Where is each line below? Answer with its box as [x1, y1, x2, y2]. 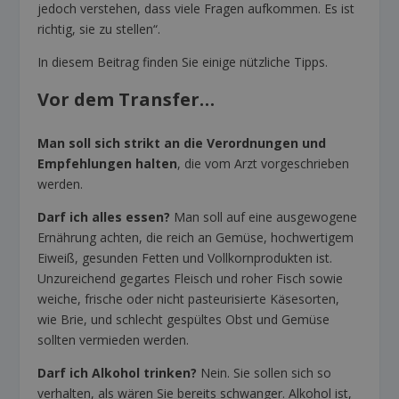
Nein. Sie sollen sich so [197, 363, 332, 381]
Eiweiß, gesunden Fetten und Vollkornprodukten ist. [37, 248, 333, 266]
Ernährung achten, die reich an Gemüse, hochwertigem [37, 228, 354, 246]
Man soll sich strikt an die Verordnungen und [37, 134, 327, 151]
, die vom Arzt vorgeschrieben [177, 154, 350, 172]
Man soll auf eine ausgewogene [170, 208, 358, 225]
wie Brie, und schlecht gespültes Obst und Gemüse [37, 310, 330, 328]
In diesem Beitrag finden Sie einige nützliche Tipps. [37, 53, 329, 70]
